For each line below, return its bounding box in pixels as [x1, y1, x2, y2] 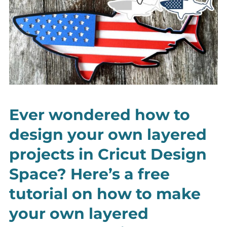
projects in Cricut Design [9, 145, 207, 164]
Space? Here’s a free [9, 165, 170, 184]
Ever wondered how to [9, 105, 190, 125]
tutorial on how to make [9, 184, 201, 204]
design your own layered [9, 125, 207, 144]
